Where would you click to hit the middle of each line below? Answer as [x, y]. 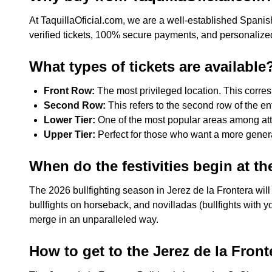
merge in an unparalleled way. [94, 219]
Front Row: [69, 91]
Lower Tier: [70, 120]
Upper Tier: [70, 134]
